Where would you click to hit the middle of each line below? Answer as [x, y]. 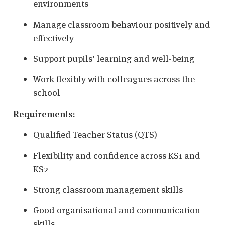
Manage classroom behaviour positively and [122, 24]
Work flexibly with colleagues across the [114, 79]
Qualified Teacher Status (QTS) [95, 135]
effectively [53, 38]
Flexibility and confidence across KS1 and [117, 155]
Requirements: [44, 114]
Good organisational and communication [117, 210]
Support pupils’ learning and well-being [114, 59]
